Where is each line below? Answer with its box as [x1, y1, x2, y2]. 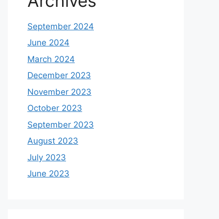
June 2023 [27, 169, 69, 178]
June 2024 [27, 38, 69, 47]
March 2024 [27, 54, 75, 64]
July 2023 [27, 152, 66, 162]
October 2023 [27, 103, 82, 113]
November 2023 [27, 87, 91, 97]
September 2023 [27, 119, 94, 130]
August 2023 [27, 136, 78, 146]
